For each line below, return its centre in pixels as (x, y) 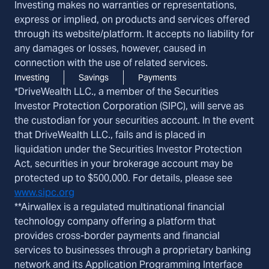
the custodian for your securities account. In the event (134, 121)
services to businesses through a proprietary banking (133, 250)
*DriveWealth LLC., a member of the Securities (116, 92)
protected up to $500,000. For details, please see (123, 178)
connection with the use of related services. (111, 63)
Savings (94, 78)
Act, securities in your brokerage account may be (124, 164)
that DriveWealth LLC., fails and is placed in (110, 135)
